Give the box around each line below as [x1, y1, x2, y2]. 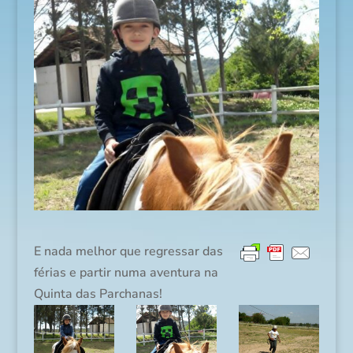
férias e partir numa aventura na [33, 264, 218, 282]
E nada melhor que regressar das [33, 243, 223, 261]
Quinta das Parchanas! [33, 285, 162, 303]
